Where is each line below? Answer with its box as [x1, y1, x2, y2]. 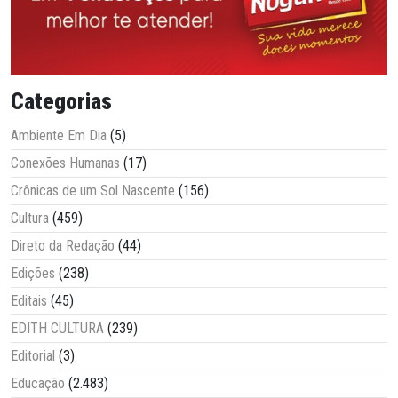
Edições [11, 264, 55, 282]
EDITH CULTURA [11, 319, 104, 337]
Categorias [11, 88, 112, 115]
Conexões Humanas [11, 154, 120, 171]
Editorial [11, 346, 55, 364]
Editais [11, 291, 47, 309]
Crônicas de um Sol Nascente [11, 181, 175, 199]
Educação [11, 374, 65, 392]
